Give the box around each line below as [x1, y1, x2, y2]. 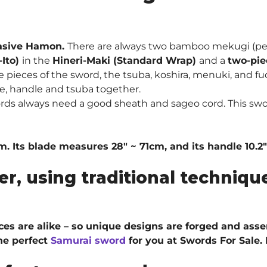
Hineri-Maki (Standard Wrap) [52, 54, 199, 66]
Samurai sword [51, 234, 126, 246]
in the [22, 54, 52, 66]
